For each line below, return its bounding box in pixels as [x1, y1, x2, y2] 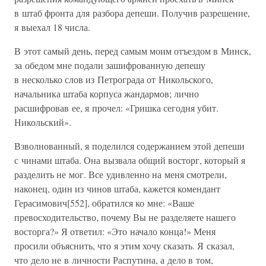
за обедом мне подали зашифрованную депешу [14, 59, 205, 71]
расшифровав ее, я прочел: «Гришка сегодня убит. [14, 102, 218, 114]
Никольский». [14, 116, 71, 128]
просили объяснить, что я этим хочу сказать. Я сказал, [14, 239, 235, 252]
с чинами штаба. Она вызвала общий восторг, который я [14, 154, 245, 166]
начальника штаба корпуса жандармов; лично [14, 87, 199, 100]
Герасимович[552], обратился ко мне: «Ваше [14, 197, 194, 209]
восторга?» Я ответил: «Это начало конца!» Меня [14, 225, 216, 237]
